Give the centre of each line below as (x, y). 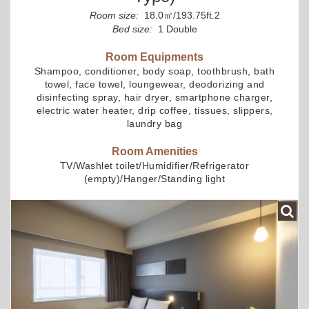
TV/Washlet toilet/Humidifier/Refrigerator (154, 165)
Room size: (114, 15)
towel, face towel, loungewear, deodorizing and (154, 84)
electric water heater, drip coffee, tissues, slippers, (154, 110)
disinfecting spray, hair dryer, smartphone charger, (154, 97)
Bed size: (132, 29)
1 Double (176, 29)
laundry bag (154, 123)
